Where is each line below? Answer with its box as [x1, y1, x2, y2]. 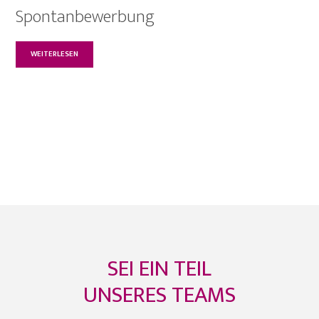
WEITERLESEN [31, 48, 79, 61]
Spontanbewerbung [16, 2, 155, 32]
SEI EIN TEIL [108, 250, 211, 288]
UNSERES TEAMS [83, 276, 236, 314]
